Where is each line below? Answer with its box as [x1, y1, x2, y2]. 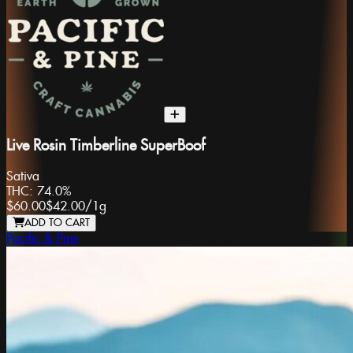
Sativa [6, 169, 39, 184]
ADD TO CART [24, 216, 90, 229]
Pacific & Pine [6, 231, 79, 247]
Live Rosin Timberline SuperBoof [6, 138, 205, 155]
